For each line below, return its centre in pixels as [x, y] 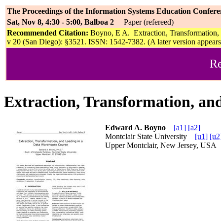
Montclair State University [150, 136]
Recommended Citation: [48, 33]
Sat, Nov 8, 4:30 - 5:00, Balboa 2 [60, 22]
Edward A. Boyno [135, 127]
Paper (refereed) [144, 22]
